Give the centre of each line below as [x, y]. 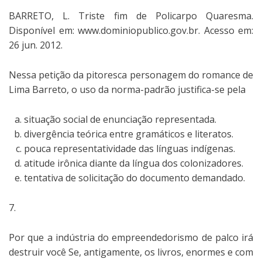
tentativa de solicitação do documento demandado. [135, 177]
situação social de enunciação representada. [120, 119]
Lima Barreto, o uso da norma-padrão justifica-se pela [127, 89]
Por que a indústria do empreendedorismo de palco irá [131, 237]
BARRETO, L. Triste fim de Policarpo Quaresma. [131, 15]
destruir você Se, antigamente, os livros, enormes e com [131, 252]
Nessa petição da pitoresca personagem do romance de [131, 75]
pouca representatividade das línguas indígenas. [130, 148]
